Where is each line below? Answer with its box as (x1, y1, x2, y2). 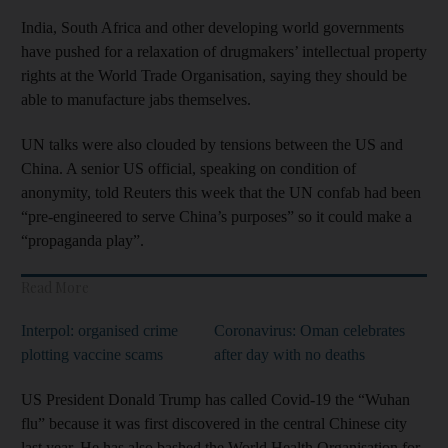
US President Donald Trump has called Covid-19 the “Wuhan (21, 390, 410, 408)
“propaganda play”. (21, 231, 144, 249)
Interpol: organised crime (21, 321, 178, 339)
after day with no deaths (214, 345, 365, 363)
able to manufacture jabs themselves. (21, 90, 251, 108)
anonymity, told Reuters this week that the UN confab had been (21, 183, 421, 201)
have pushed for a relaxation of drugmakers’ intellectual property (21, 42, 427, 60)
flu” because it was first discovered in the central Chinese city (21, 414, 407, 432)
